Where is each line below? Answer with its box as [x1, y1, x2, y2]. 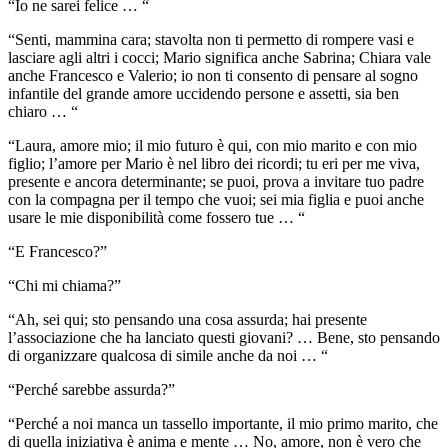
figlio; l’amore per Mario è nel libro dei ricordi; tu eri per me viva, [8, 154, 420, 172]
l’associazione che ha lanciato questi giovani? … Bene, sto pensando [8, 328, 440, 346]
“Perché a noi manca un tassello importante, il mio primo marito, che [8, 414, 438, 432]
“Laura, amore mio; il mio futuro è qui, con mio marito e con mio [8, 136, 417, 154]
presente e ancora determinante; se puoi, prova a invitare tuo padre [8, 172, 424, 190]
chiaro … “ [8, 102, 78, 120]
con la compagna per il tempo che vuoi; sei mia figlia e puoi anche [8, 190, 424, 208]
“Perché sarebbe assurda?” [8, 380, 175, 398]
